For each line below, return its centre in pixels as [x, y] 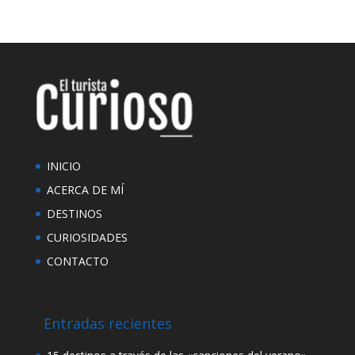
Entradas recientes [107, 324]
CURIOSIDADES [87, 237]
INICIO [63, 166]
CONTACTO [77, 261]
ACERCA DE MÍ [85, 189]
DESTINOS [74, 213]
